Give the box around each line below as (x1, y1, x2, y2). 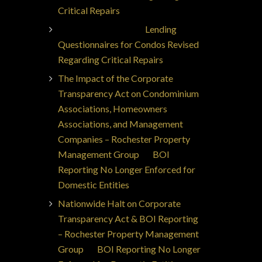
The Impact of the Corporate (57, 73, 173, 84)
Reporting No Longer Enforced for (57, 164, 195, 175)
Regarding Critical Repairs (57, 54, 163, 65)
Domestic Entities (57, 179, 129, 190)
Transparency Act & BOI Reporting (57, 213, 198, 224)
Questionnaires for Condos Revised (57, 39, 199, 50)
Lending (144, 23, 177, 35)
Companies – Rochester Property (57, 133, 190, 144)
